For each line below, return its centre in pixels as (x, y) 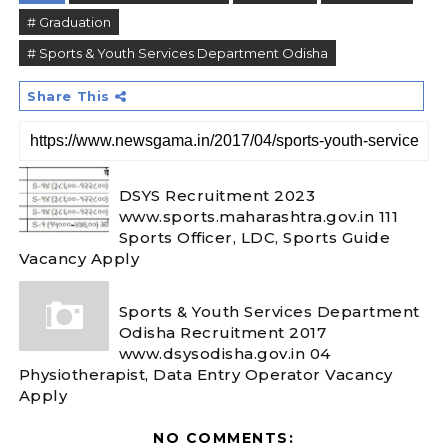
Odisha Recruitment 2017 (222, 332)
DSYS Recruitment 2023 (217, 195)
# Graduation (68, 22)
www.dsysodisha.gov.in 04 (224, 353)
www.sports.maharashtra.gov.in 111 (258, 216)
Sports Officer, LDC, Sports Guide (254, 237)
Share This (70, 96)
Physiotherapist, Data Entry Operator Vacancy (205, 374)
